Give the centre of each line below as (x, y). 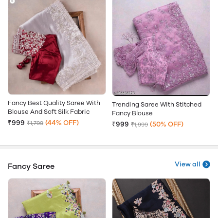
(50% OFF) (167, 125)
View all (188, 164)
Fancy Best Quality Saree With (54, 103)
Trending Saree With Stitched (157, 105)
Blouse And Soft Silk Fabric (49, 112)
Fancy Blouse (132, 113)
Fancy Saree (31, 166)
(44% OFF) (62, 123)
